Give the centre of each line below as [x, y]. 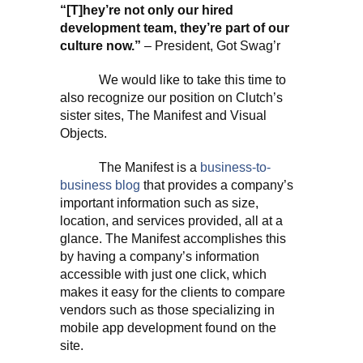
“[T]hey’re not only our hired [147, 10]
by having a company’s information [160, 256]
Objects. [85, 133]
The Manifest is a [130, 167]
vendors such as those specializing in [167, 310]
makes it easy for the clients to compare [173, 292]
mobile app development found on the [168, 328]
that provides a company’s [217, 185]
